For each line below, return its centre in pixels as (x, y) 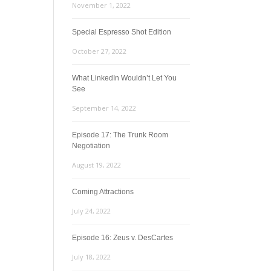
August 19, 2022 (97, 165)
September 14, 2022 (104, 108)
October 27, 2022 (100, 51)
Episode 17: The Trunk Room (120, 135)
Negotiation (91, 146)
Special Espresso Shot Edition (122, 32)
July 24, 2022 (92, 211)
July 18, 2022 (92, 257)
